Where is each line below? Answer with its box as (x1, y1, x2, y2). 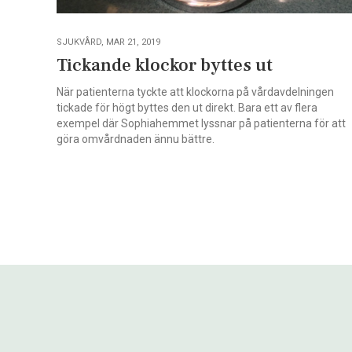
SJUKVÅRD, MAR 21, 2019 (57, 36, 160, 47)
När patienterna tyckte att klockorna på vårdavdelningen (57, 85, 334, 98)
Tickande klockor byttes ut (57, 53, 273, 77)
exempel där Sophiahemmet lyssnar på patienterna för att (57, 116, 346, 130)
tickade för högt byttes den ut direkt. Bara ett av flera (57, 101, 317, 114)
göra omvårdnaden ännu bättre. (57, 132, 214, 145)
